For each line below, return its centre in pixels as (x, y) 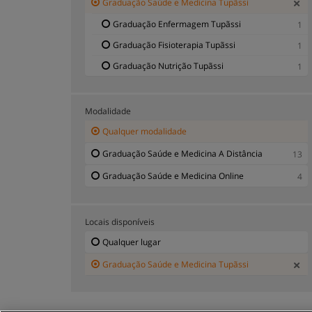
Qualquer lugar (132, 242)
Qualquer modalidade (145, 131)
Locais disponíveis (120, 221)
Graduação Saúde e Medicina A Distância (182, 153)
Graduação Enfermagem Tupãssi (177, 24)
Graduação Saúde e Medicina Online (173, 175)
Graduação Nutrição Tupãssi (168, 65)
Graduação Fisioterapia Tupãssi (174, 45)
